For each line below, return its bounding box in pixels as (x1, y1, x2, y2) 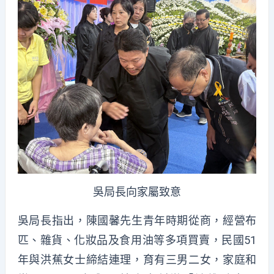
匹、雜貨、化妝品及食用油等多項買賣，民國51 (17, 233, 257, 246)
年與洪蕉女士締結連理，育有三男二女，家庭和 (17, 253, 257, 266)
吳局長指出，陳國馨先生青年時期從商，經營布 (17, 213, 257, 227)
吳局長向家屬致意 (93, 185, 181, 199)
